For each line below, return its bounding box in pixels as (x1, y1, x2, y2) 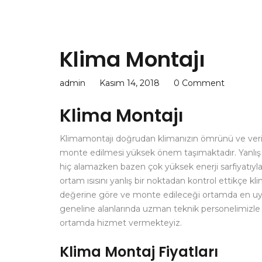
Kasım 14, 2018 (99, 78, 160, 88)
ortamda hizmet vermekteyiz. (60, 218, 182, 228)
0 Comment (174, 78, 225, 88)
